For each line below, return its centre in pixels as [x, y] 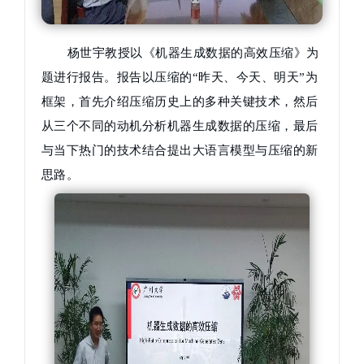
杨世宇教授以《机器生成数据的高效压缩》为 [193, 53]
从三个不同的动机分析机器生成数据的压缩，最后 [180, 126]
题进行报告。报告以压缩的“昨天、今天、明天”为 [180, 78]
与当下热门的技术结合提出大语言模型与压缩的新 [180, 151]
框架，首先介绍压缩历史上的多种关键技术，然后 [180, 102]
